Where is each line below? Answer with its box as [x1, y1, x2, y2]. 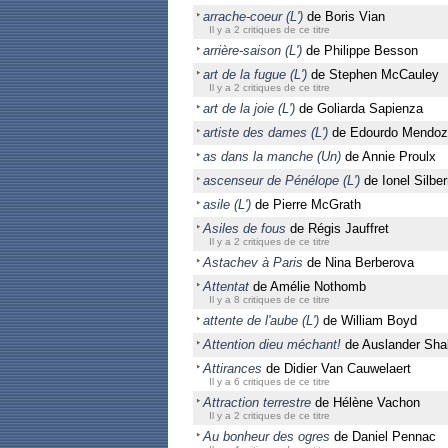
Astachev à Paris [203, 255, 303, 270]
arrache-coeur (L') [203, 9, 303, 24]
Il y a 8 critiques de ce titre [209, 294, 330, 305]
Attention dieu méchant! [203, 337, 341, 352]
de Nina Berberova [303, 255, 414, 270]
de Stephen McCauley [307, 67, 439, 82]
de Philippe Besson [302, 43, 418, 58]
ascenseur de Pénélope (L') [203, 173, 360, 188]
